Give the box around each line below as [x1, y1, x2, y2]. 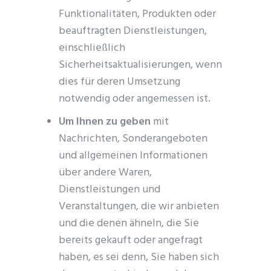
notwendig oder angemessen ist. [59, 90, 211, 108]
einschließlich [59, 39, 126, 57]
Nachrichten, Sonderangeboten [59, 130, 208, 148]
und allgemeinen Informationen [59, 147, 208, 165]
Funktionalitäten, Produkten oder [59, 5, 217, 23]
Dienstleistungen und [59, 181, 161, 198]
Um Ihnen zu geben [59, 113, 151, 131]
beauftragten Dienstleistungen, [59, 22, 207, 40]
